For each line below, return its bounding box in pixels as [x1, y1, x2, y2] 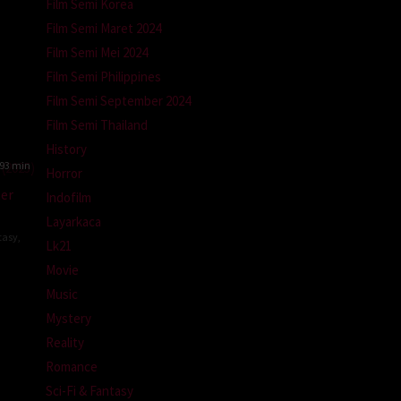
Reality [46, 333, 84, 351]
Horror [46, 164, 82, 182]
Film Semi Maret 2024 [46, 19, 161, 37]
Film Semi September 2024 [46, 91, 191, 109]
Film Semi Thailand [46, 115, 148, 133]
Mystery [46, 309, 91, 327]
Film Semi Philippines [46, 67, 161, 85]
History [46, 140, 87, 158]
